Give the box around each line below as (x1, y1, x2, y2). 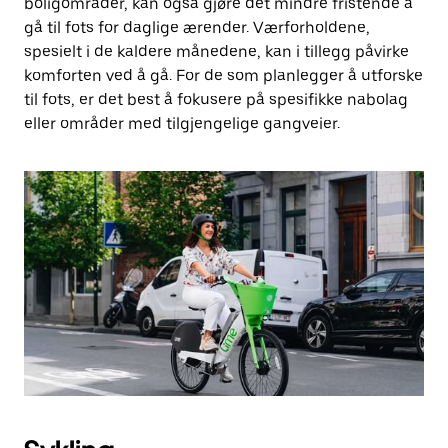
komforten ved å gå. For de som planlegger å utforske (24, 66, 423, 85)
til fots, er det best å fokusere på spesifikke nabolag (24, 90, 408, 109)
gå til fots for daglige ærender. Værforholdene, (24, 18, 370, 37)
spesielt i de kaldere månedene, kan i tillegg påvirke (24, 42, 409, 61)
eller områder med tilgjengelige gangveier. (24, 114, 340, 133)
